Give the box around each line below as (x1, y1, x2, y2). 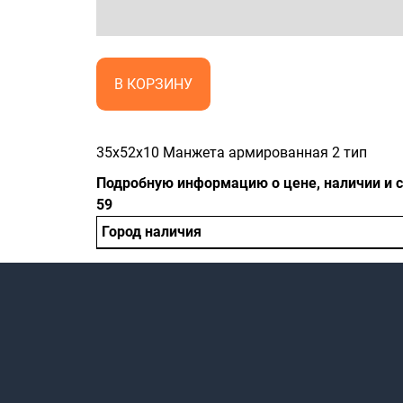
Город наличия (102, 223, 201, 240)
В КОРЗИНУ (114, 76, 193, 93)
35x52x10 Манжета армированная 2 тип (96, 144, 367, 161)
